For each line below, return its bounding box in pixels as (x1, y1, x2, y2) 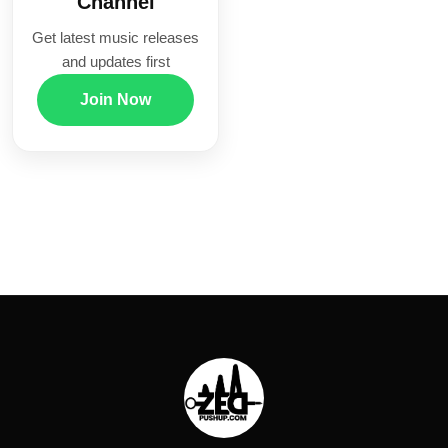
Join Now (80, 91, 151, 109)
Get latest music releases (32, 29, 199, 47)
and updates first (61, 53, 170, 71)
